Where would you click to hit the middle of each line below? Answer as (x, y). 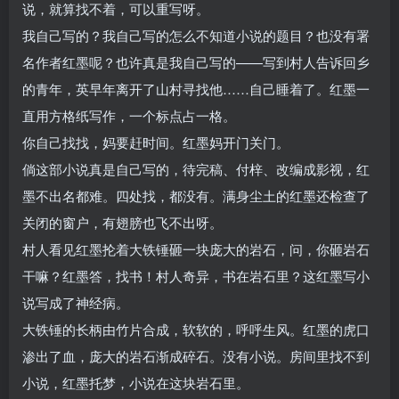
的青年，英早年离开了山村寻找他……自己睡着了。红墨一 (196, 88)
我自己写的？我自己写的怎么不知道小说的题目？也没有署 (196, 35)
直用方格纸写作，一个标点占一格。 (129, 115)
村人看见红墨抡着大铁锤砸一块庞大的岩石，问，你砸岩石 (196, 248)
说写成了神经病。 (76, 302)
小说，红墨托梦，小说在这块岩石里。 (136, 382)
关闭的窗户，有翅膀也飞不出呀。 (122, 222)
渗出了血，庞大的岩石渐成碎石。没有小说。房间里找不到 (196, 355)
